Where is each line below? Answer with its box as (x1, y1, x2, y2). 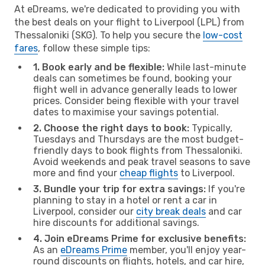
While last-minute (164, 61, 246, 73)
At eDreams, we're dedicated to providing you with (14, 3, 240, 15)
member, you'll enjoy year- (127, 244, 246, 256)
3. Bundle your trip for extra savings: (33, 183, 206, 195)
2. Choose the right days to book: (33, 122, 189, 134)
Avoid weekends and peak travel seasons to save (33, 156, 250, 167)
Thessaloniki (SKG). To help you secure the (14, 29, 203, 41)
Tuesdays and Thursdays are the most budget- (33, 133, 244, 145)
